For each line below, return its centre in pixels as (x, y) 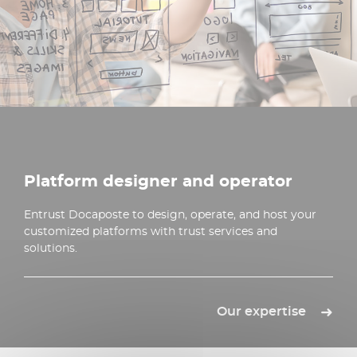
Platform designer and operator (158, 180)
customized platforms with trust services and (151, 231)
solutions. (51, 247)
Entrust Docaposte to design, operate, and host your (170, 214)
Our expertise (261, 312)
